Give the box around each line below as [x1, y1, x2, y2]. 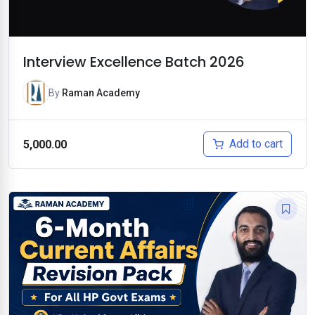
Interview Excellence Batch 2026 [23, 52, 245, 72]
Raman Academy [62, 87, 140, 99]
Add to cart [229, 137, 283, 151]
